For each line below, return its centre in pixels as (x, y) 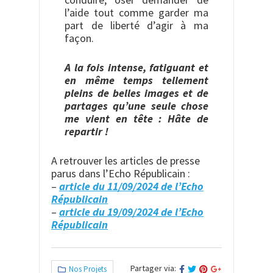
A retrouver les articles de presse (126, 161)
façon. (81, 38)
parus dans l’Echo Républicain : (121, 174)
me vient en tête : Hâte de (136, 119)
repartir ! (88, 132)
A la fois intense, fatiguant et (136, 68)
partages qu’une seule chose (136, 106)
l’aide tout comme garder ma (136, 13)
